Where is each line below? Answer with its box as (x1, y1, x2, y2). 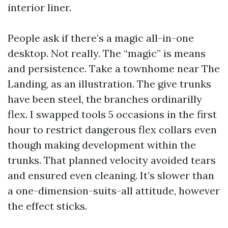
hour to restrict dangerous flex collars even (8, 123, 217, 136)
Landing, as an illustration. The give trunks (8, 77, 211, 91)
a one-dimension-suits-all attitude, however (8, 184, 220, 197)
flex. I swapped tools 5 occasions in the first (8, 108, 217, 121)
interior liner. (8, 1, 71, 14)
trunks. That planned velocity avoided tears (8, 154, 216, 167)
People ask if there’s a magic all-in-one (8, 32, 194, 45)
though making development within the (8, 138, 196, 152)
